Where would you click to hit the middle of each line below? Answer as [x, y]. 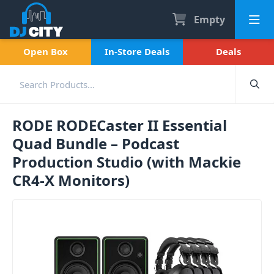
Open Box [46, 51]
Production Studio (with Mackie [127, 162]
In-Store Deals [137, 51]
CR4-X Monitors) [71, 180]
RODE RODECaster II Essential [120, 125]
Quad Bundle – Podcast [96, 143]
